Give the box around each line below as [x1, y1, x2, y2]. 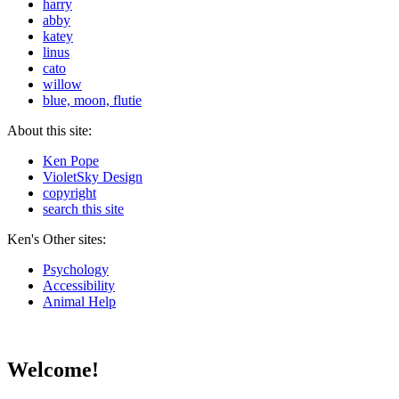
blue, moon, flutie [43, 93, 142, 109]
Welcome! [7, 358, 99, 382]
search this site [43, 201, 124, 217]
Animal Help [43, 294, 116, 310]
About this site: [7, 123, 92, 139]
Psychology [43, 262, 109, 278]
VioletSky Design [43, 169, 142, 185]
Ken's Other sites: [7, 232, 106, 248]
